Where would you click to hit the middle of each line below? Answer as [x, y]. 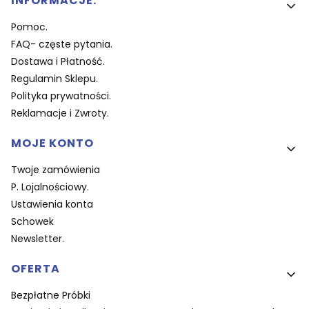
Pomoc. [29, 27]
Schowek [32, 222]
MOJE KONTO [52, 143]
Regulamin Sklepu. [54, 79]
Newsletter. [38, 239]
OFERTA [36, 269]
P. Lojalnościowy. [50, 187]
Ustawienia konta [52, 205]
